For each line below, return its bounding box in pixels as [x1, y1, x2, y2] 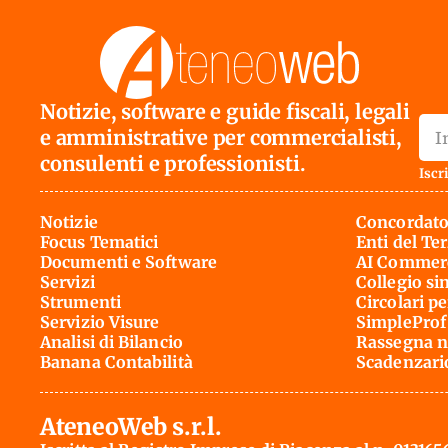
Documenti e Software [40, 252, 217, 273]
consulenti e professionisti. [40, 150, 306, 176]
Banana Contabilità [40, 352, 193, 373]
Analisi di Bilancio [40, 332, 183, 353]
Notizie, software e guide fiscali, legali [40, 98, 410, 124]
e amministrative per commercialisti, [40, 124, 402, 150]
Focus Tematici [40, 232, 159, 253]
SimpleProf [356, 312, 446, 333]
